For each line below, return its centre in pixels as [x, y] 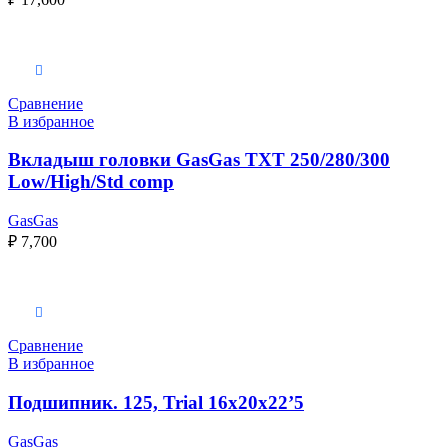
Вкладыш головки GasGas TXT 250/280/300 [199, 160]
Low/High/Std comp [91, 182]
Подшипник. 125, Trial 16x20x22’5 [156, 402]
